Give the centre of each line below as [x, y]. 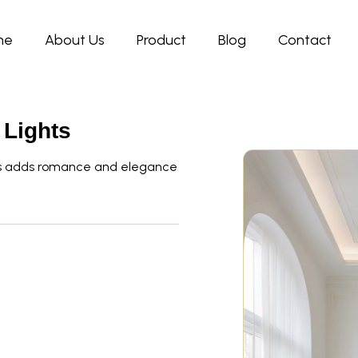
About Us [75, 40]
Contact [305, 40]
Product [162, 40]
